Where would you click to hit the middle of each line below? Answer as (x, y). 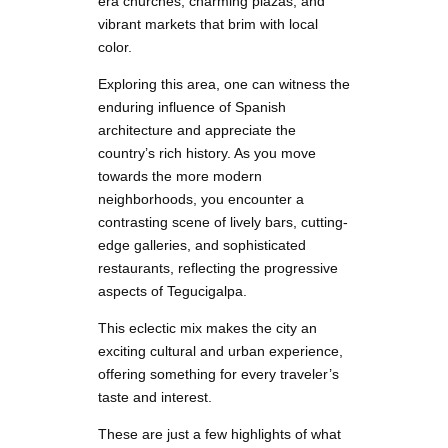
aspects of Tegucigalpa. (172, 291)
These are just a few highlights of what (219, 434)
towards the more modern (180, 176)
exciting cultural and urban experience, (220, 351)
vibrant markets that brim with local (208, 24)
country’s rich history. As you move (207, 153)
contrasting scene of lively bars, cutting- (223, 222)
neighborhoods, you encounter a (201, 199)
